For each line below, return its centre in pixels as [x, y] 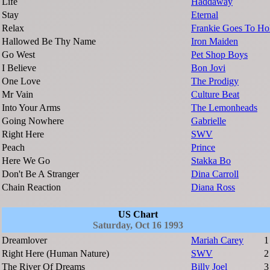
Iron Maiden [215, 42]
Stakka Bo [211, 161]
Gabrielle [209, 121]
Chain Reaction [31, 187]
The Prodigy [215, 81]
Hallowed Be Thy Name [49, 42]
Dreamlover [24, 240]
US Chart [138, 215]
